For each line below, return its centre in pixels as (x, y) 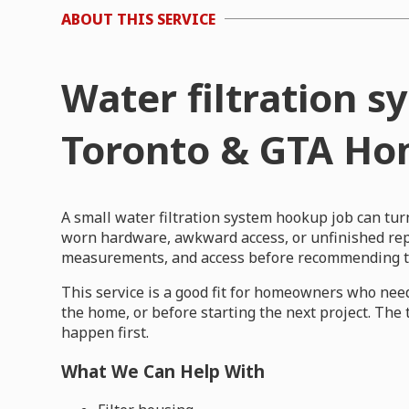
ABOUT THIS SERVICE (139, 19)
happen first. (105, 333)
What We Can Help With (163, 372)
